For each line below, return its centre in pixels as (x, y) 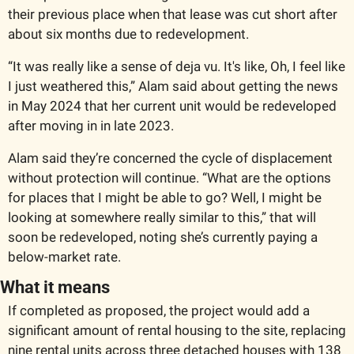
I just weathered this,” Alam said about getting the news (173, 86)
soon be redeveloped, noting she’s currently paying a (163, 237)
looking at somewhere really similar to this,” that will (162, 217)
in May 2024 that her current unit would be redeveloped (172, 105)
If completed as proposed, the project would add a (159, 310)
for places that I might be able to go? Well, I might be (165, 197)
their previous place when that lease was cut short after (173, 14)
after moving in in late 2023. (92, 125)
